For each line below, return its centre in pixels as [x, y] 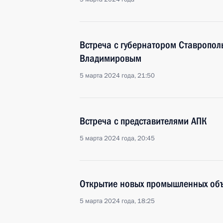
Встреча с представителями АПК [143, 121]
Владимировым [111, 58]
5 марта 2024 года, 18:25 [117, 201]
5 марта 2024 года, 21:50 [117, 76]
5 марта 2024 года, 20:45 [117, 138]
